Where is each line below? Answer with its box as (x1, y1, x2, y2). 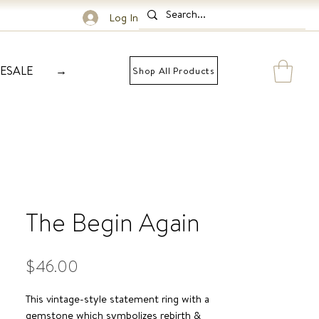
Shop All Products (132, 64, 215, 77)
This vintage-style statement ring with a (26, 291, 209, 306)
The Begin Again (26, 205, 200, 241)
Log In (109, 10, 139, 25)
